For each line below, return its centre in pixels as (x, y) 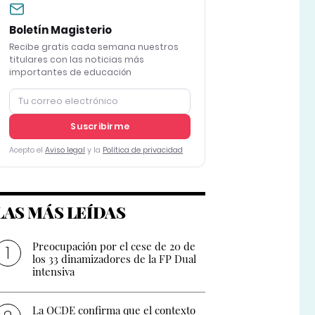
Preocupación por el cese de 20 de (114, 246)
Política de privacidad (142, 150)
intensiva (54, 272)
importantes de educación (70, 72)
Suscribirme (100, 127)
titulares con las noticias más (76, 60)
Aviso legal (65, 150)
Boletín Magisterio (60, 30)
